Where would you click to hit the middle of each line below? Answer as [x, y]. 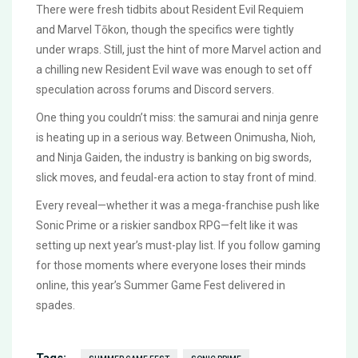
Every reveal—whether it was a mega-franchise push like [178, 206]
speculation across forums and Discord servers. [155, 90]
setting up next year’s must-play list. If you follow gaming [178, 246]
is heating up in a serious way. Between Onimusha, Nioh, [176, 138]
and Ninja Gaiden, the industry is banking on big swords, [174, 158]
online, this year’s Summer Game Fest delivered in [161, 286]
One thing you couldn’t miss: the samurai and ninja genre [177, 118]
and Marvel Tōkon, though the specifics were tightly [165, 30]
